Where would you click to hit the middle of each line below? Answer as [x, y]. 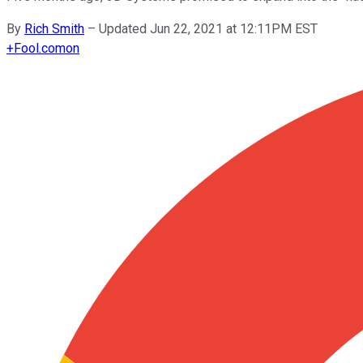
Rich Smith [54, 28]
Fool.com [40, 48]
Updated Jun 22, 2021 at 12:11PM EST [208, 28]
